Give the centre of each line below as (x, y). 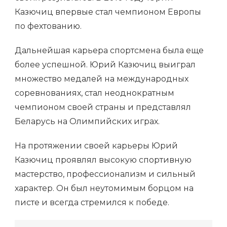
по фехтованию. (48, 26)
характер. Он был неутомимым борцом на (104, 188)
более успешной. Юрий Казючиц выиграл (105, 64)
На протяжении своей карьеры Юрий (96, 145)
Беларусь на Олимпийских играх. (87, 121)
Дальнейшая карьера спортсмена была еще (109, 50)
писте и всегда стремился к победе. (92, 202)
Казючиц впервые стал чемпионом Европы (108, 12)
